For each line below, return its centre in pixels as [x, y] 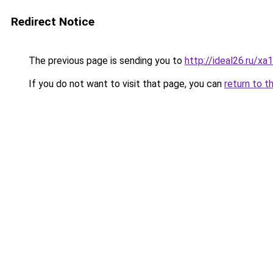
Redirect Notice [53, 22]
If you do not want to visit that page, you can [125, 84]
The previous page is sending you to [105, 61]
